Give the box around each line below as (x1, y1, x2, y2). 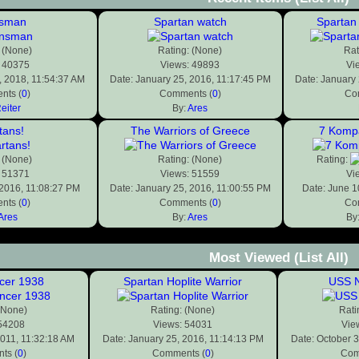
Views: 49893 (160, 59, 220, 71)
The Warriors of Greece (130, 124, 250, 138)
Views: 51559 (160, 168, 220, 180)
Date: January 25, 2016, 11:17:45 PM (109, 74, 271, 86)
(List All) (293, 250, 349, 266)
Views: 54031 (153, 319, 212, 331)
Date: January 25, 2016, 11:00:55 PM (109, 183, 271, 195)
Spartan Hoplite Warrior (123, 275, 242, 288)
